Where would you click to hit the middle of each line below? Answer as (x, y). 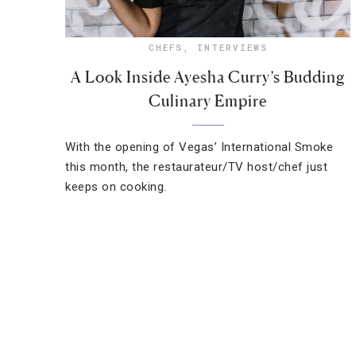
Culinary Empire (208, 101)
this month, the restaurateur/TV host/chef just (196, 167)
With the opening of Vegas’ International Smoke (199, 147)
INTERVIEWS (232, 47)
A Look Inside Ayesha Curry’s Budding (208, 77)
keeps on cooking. (116, 187)
